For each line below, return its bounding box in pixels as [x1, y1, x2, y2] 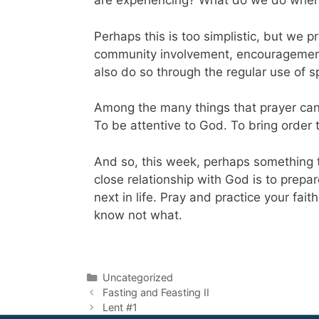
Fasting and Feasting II [102, 286, 209, 299]
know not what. [94, 207, 186, 222]
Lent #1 [102, 301, 137, 314]
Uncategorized [102, 271, 173, 284]
